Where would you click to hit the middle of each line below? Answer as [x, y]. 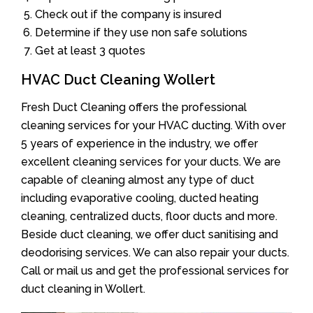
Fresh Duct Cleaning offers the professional [134, 107]
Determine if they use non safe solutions [141, 32]
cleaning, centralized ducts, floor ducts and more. [149, 216]
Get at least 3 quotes [90, 50]
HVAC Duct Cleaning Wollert [118, 79]
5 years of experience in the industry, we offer [139, 143]
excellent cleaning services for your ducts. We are [151, 161]
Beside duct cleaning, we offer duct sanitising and [150, 234]
